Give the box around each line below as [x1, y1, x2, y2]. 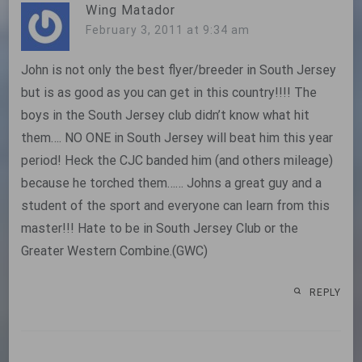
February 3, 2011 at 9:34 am [86, 23, 250, 36]
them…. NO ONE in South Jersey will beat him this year [21, 129, 334, 145]
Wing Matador [86, 2, 176, 18]
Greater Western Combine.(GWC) [21, 242, 208, 259]
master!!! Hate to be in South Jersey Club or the [21, 220, 299, 236]
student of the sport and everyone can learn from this [21, 197, 330, 213]
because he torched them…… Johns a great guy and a [21, 175, 322, 191]
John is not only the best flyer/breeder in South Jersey [21, 61, 337, 78]
